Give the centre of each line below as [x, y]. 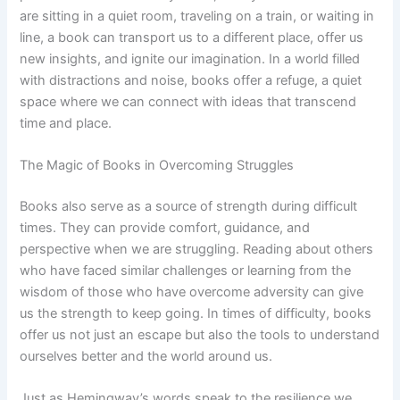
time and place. [66, 123]
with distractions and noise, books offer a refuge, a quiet [191, 80]
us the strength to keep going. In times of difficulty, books [196, 313]
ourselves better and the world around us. [146, 356]
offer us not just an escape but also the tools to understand [200, 334]
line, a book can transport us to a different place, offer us [192, 37]
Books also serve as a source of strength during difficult [189, 206]
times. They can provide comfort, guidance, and [165, 227]
